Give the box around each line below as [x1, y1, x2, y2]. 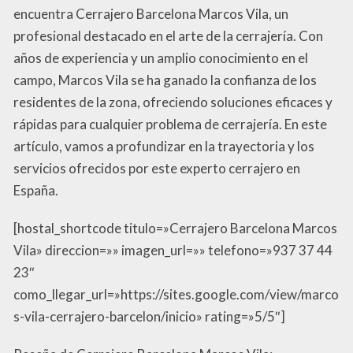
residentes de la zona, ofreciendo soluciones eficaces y [13, 94, 333, 111]
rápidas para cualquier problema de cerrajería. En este [13, 116, 327, 133]
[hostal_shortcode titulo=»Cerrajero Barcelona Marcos [13, 220, 337, 237]
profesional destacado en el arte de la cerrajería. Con [13, 28, 323, 45]
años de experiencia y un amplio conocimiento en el [13, 50, 308, 67]
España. [13, 182, 58, 199]
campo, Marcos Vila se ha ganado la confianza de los [13, 72, 317, 89]
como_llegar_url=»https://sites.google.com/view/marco [13, 286, 339, 303]
